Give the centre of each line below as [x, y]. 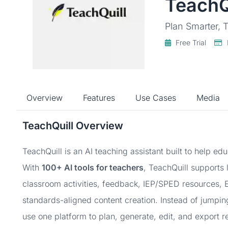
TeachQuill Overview [73, 126]
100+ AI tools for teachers [93, 167]
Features [99, 98]
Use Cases [156, 98]
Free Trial [190, 42]
